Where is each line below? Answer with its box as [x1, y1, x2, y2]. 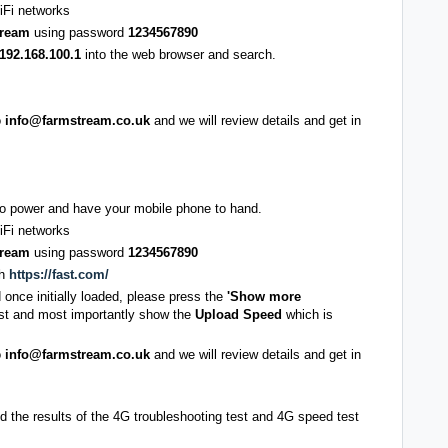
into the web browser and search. [81, 46, 280, 62]
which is [286, 306, 333, 322]
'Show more [227, 288, 301, 304]
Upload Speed [195, 306, 286, 322]
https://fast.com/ [9, 266, 109, 282]
